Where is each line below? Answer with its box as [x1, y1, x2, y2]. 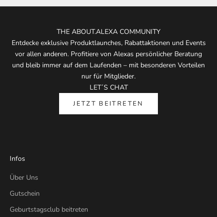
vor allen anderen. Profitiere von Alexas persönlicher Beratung [15, 49, 202, 59]
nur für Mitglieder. [81, 72, 136, 81]
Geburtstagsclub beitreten [10, 205, 88, 215]
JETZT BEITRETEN [73, 99, 144, 108]
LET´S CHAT [89, 83, 128, 93]
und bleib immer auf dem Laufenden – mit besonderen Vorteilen [12, 61, 205, 70]
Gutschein [10, 189, 40, 199]
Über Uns [10, 173, 38, 183]
